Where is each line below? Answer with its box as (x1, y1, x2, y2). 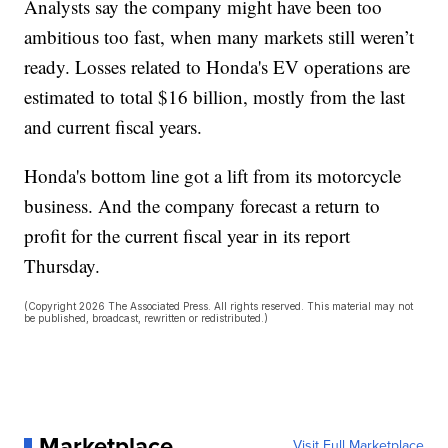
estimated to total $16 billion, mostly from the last (24, 84, 406, 110)
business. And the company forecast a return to (24, 193, 381, 219)
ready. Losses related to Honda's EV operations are (24, 54, 411, 80)
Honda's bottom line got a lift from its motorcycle (24, 163, 402, 189)
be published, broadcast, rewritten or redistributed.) (24, 312, 269, 325)
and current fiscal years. (24, 114, 203, 140)
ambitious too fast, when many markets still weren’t (24, 24, 415, 50)
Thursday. (24, 253, 101, 279)
